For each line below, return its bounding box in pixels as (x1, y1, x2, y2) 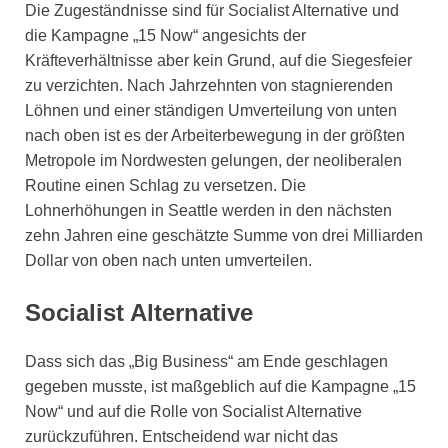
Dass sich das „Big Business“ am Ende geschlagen (25, 353, 388, 371)
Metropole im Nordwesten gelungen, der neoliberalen (25, 151, 402, 169)
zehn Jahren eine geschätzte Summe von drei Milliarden (25, 226, 423, 244)
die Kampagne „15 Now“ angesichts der (25, 26, 306, 44)
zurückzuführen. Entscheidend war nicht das (25, 428, 338, 446)
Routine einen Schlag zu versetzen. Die (25, 176, 306, 194)
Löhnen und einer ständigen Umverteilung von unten (25, 101, 397, 119)
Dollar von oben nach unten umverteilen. (25, 251, 312, 269)
